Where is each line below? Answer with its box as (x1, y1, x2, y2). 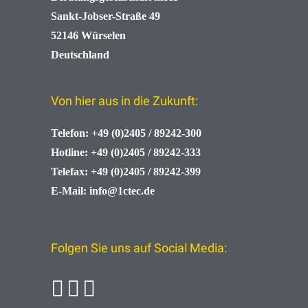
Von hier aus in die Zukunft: (51, 93, 198, 109)
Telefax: (51, 166, 88, 178)
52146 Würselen (51, 30, 126, 42)
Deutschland (51, 49, 109, 61)
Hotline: (51, 146, 88, 159)
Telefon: (51, 127, 89, 140)
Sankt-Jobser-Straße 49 (51, 10, 160, 23)
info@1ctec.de (89, 185, 155, 197)
